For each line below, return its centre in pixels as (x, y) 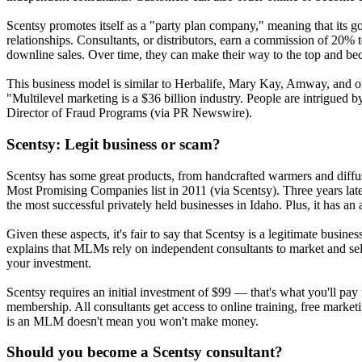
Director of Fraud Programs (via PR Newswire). (129, 113)
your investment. (49, 263)
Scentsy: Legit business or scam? (114, 145)
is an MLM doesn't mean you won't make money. (133, 321)
